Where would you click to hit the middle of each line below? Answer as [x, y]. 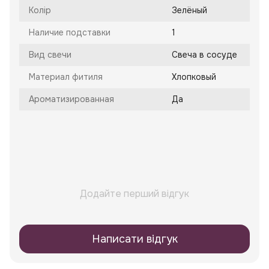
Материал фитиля [66, 77]
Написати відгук [134, 239]
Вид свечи [50, 55]
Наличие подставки [70, 33]
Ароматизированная [71, 99]
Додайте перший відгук [134, 194]
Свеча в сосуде [204, 55]
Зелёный [189, 11]
